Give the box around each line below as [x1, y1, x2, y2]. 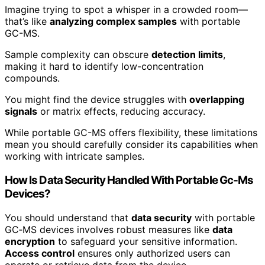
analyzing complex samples [50, 15, 177, 28]
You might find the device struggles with [5, 93, 189, 106]
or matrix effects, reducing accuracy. [37, 105, 205, 118]
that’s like [5, 15, 50, 28]
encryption [5, 235, 55, 247]
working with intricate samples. [5, 150, 144, 163]
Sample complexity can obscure [5, 49, 151, 61]
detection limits [151, 49, 223, 61]
